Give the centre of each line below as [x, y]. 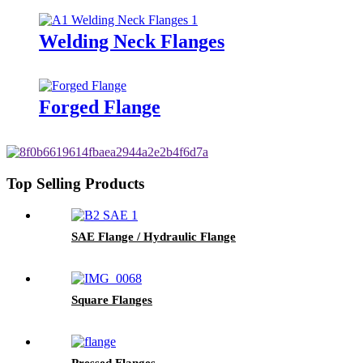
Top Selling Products [75, 184]
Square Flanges [112, 299]
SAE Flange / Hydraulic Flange [154, 236]
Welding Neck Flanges [132, 41]
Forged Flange [100, 107]
